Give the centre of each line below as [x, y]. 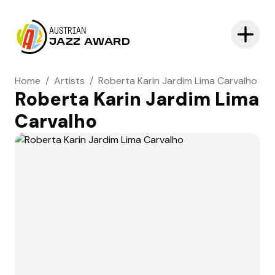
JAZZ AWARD [90, 42]
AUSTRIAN [68, 31]
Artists [69, 81]
